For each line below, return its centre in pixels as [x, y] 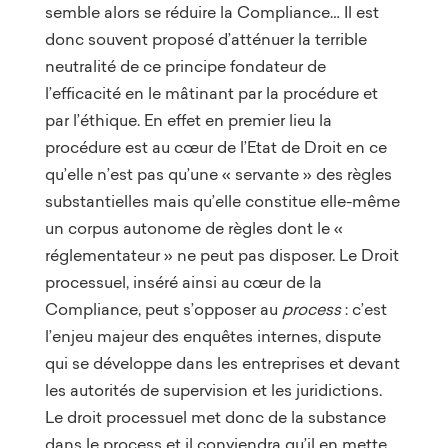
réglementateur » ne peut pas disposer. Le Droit [221, 254]
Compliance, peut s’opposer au [163, 308]
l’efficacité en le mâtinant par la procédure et [211, 92]
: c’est [365, 308]
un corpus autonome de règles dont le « [193, 227]
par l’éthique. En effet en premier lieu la [188, 119]
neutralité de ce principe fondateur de [185, 65]
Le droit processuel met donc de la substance [215, 416]
